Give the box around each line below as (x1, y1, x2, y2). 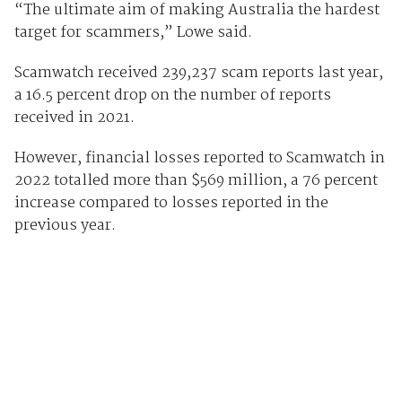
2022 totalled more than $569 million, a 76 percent (13, 169, 378, 194)
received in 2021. (13, 106, 135, 131)
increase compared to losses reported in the (13, 191, 328, 216)
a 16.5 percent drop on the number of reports (13, 83, 331, 109)
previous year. (13, 214, 116, 239)
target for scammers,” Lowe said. (13, 21, 252, 46)
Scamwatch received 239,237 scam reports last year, (13, 61, 383, 86)
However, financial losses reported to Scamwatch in (13, 146, 385, 171)
